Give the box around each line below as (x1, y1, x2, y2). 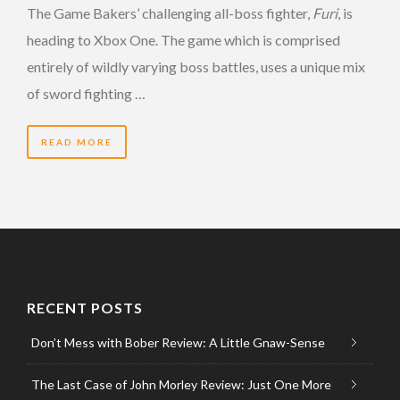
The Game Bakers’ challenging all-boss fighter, (27, 4, 312, 21)
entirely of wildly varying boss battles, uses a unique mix (27, 57, 365, 75)
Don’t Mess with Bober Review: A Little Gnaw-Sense (31, 334, 325, 350)
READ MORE (41, 136, 112, 147)
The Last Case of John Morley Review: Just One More (31, 376, 331, 392)
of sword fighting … (27, 84, 146, 102)
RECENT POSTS (27, 298, 143, 316)
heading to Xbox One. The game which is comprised (27, 30, 340, 48)
